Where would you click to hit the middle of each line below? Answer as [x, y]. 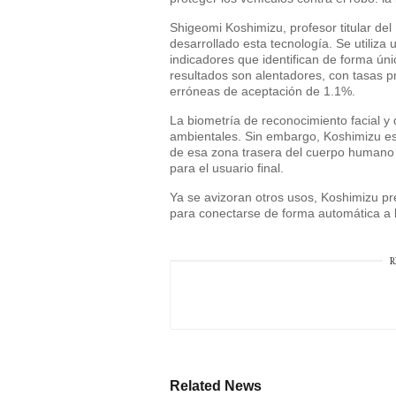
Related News [216, 386]
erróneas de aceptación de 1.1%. [263, 91]
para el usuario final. [227, 168]
